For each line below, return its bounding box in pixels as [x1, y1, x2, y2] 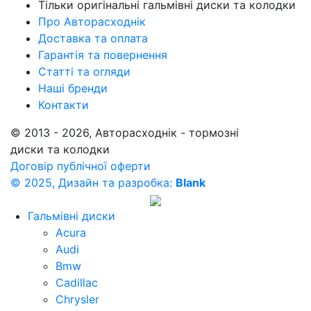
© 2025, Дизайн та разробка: [10, 176, 176, 190]
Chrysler [56, 292, 99, 306]
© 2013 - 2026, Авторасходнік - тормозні [10, 126, 239, 140]
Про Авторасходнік [38, 15, 146, 28]
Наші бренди [38, 81, 108, 95]
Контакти [38, 98, 89, 112]
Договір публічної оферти [10, 159, 151, 173]
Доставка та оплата [38, 31, 148, 45]
